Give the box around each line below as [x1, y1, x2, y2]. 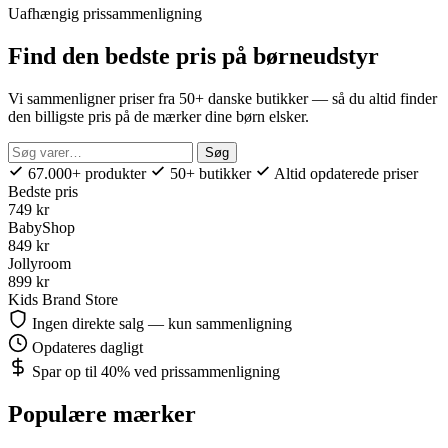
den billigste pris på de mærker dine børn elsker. [8, 107, 309, 125]
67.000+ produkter [24, 164, 150, 182]
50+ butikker [166, 164, 255, 182]
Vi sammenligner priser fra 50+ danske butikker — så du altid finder [8, 89, 437, 107]
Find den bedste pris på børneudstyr [8, 42, 379, 69]
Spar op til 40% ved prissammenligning [28, 362, 280, 380]
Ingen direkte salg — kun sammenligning [28, 314, 292, 332]
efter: [7, 158, 39, 176]
